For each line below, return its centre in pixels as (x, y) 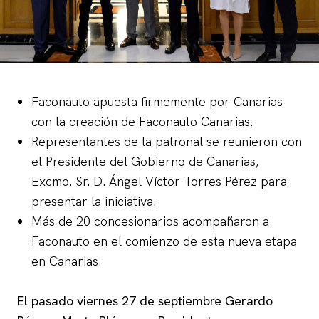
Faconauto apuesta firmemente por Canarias (157, 101)
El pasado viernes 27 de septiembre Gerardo (145, 300)
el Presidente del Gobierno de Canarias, (145, 161)
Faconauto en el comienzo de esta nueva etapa (164, 241)
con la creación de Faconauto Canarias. (142, 121)
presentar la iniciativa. (94, 201)
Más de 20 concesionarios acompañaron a (150, 221)
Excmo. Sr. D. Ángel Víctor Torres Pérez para (159, 181)
